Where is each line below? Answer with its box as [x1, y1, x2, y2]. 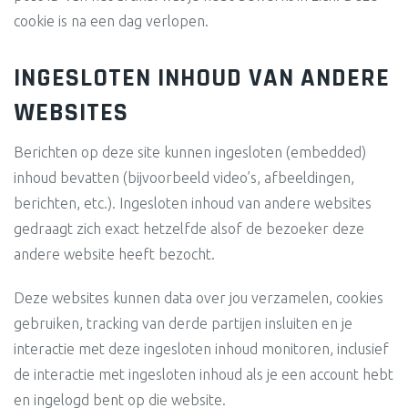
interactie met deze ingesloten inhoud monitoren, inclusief [14, 341, 389, 357]
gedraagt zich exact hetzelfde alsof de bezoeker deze [14, 220, 364, 237]
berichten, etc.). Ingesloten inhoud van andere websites [14, 195, 372, 211]
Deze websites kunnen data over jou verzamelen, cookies [14, 290, 383, 306]
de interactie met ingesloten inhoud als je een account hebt [14, 366, 393, 382]
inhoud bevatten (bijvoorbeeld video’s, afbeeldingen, [14, 169, 354, 186]
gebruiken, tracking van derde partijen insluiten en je [14, 315, 352, 331]
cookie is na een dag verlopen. [14, 13, 209, 29]
